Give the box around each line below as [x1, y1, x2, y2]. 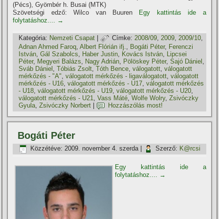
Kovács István [122, 50, 163, 58]
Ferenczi [169, 43, 194, 50]
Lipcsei [167, 50, 187, 58]
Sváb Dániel [19, 65, 53, 72]
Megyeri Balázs [37, 57, 82, 65]
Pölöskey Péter [123, 57, 167, 65]
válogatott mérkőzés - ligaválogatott [66, 72, 167, 80]
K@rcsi [179, 145, 201, 153]
